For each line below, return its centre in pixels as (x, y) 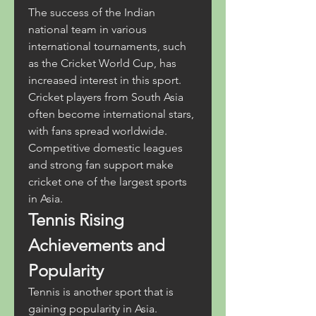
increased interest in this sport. (105, 80)
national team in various (87, 29)
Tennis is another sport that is (101, 292)
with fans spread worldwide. (98, 131)
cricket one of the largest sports (108, 182)
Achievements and (97, 245)
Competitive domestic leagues (105, 148)
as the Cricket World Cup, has (102, 63)
